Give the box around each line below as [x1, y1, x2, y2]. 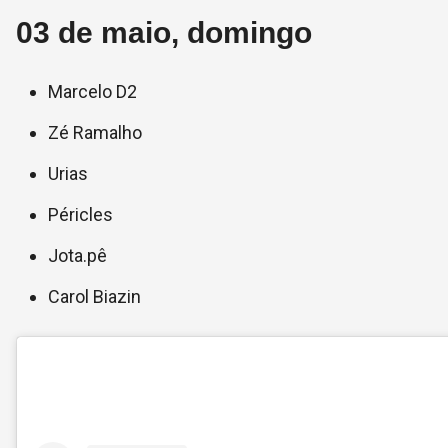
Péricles [48, 204, 113, 225]
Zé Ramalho [48, 122, 142, 143]
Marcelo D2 [48, 81, 137, 102]
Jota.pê [48, 245, 107, 266]
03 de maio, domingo [16, 16, 312, 49]
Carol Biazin [48, 286, 141, 307]
